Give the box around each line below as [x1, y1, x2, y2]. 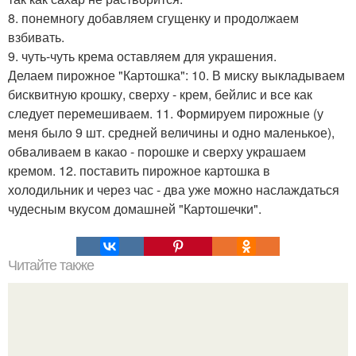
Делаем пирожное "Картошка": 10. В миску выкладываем [8, 65, 345, 84]
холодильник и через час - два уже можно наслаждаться [8, 180, 339, 199]
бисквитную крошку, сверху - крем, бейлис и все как [8, 84, 312, 103]
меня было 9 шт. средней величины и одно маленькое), [8, 122, 335, 141]
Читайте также [8, 257, 94, 273]
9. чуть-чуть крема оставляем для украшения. [8, 46, 277, 65]
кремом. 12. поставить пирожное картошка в [8, 161, 270, 180]
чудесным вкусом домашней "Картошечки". [8, 199, 261, 218]
